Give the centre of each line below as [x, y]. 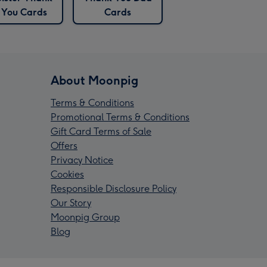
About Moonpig [94, 81]
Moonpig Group [85, 218]
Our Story [71, 203]
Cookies [67, 175]
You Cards [24, 13]
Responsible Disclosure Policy [114, 189]
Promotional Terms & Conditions [120, 117]
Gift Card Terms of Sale [101, 132]
